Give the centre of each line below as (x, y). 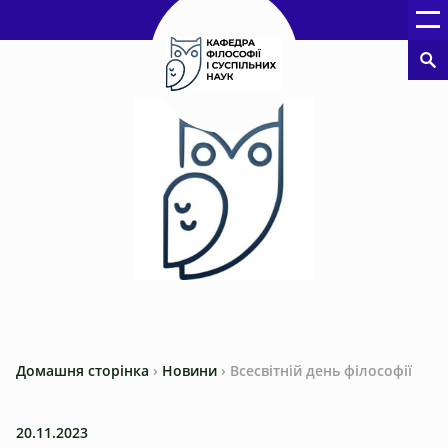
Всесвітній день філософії (321, 370)
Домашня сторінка (82, 370)
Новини (189, 370)
